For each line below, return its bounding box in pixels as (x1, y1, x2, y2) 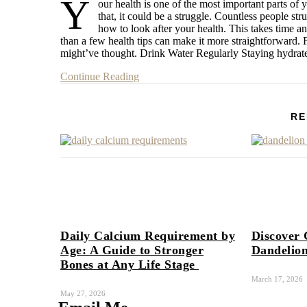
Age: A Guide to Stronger (60, 243, 204, 257)
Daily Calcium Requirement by (60, 228, 235, 243)
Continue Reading (60, 70, 139, 82)
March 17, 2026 (251, 275, 303, 284)
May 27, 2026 (60, 289, 106, 298)
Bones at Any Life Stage (60, 257, 199, 271)
